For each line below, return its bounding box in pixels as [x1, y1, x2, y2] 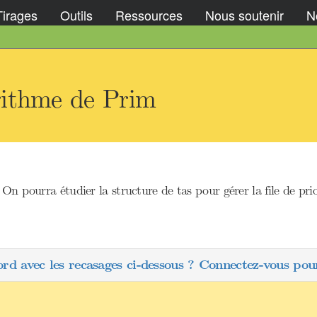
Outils [60, 5, 93, 24]
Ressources [115, 5, 183, 24]
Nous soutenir [205, 5, 284, 24]
